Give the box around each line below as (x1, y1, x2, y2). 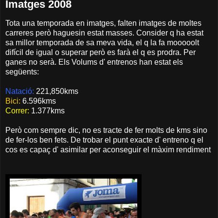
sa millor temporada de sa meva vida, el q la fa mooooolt (5, 38, 199, 47)
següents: (5, 68, 39, 76)
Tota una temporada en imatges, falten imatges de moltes (5, 19, 201, 28)
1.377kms (29, 107, 65, 115)
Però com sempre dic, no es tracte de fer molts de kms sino (5, 126, 207, 135)
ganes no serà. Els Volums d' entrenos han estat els (5, 58, 183, 67)
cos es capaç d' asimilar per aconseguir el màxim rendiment (5, 145, 211, 154)
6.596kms (20, 97, 56, 106)
